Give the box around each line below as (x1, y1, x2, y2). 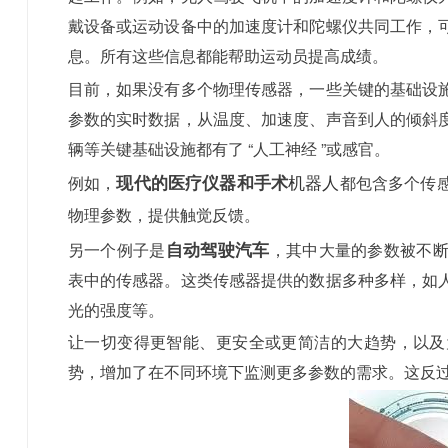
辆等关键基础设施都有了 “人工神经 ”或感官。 (67, 136, 390, 160)
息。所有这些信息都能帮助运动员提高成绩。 (67, 44, 388, 68)
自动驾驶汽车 (165, 236, 270, 261)
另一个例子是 (67, 237, 166, 261)
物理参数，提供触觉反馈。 (67, 203, 260, 227)
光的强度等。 (67, 297, 164, 321)
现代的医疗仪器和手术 (116, 170, 289, 195)
